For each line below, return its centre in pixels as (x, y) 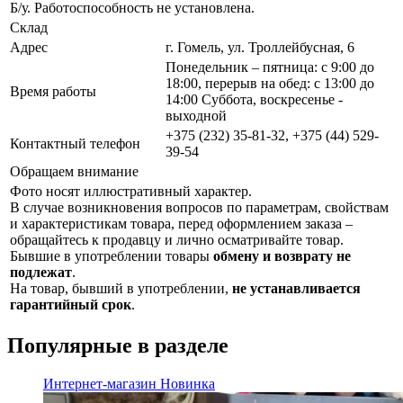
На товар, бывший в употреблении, (121, 289)
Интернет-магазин (100, 383)
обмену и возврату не (282, 256)
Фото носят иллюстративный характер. (131, 192)
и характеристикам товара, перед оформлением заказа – (181, 224)
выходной (196, 116)
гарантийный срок (71, 305)
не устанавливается (296, 289)
